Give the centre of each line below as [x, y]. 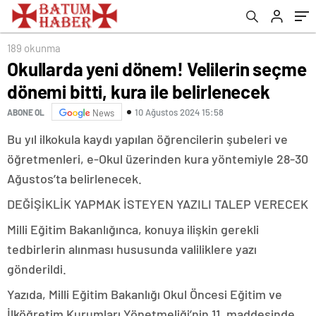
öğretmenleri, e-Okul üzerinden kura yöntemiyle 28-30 [158, 159]
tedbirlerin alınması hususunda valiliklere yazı [132, 249]
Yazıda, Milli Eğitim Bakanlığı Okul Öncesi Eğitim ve [145, 294]
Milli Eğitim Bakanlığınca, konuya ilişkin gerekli [133, 229]
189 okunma [34, 48]
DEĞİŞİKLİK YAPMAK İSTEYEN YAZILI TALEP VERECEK [158, 204]
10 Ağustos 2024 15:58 [179, 112]
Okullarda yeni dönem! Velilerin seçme [157, 69]
